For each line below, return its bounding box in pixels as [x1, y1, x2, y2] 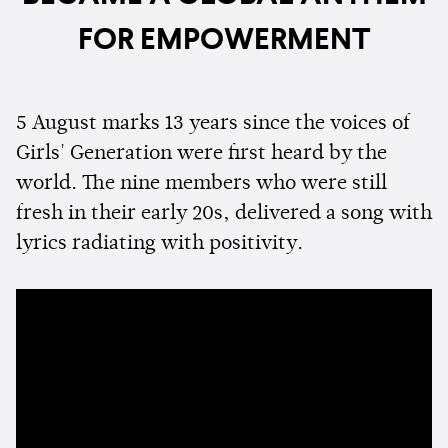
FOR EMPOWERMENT [78, 26, 370, 57]
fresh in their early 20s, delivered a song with [16, 204, 432, 225]
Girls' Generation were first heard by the [16, 144, 387, 165]
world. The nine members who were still [16, 174, 387, 195]
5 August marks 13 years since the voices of [16, 114, 410, 135]
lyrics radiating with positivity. [16, 234, 308, 255]
